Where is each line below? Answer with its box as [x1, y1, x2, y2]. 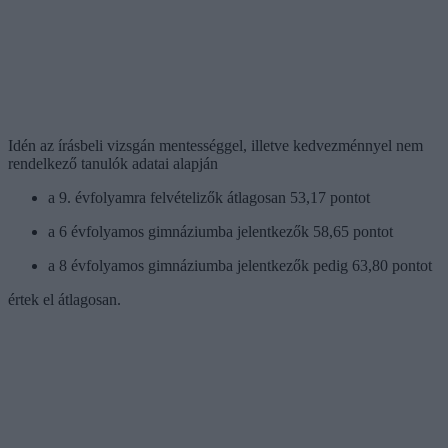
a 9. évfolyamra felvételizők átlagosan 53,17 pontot [48, 188, 370, 206]
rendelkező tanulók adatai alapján [8, 154, 218, 172]
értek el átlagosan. [8, 290, 121, 308]
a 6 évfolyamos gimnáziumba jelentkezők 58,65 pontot [48, 222, 393, 240]
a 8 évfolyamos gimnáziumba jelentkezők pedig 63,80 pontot [48, 256, 432, 274]
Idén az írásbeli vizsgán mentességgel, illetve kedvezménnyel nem [8, 136, 423, 154]
